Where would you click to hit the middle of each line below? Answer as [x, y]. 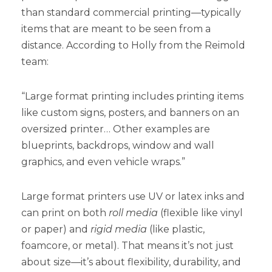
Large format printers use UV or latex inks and [133, 196]
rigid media [119, 229]
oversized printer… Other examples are [116, 129]
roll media [133, 212]
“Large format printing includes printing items [132, 96]
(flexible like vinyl [200, 212]
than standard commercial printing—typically [131, 12]
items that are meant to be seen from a [116, 29]
